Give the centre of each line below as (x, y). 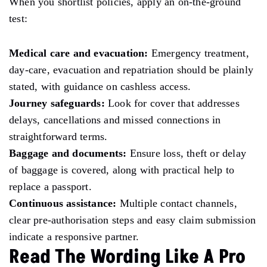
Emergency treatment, (198, 53)
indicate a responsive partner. (74, 236)
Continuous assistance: (63, 203)
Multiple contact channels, (177, 203)
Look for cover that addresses (172, 103)
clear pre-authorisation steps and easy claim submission (133, 220)
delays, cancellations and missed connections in (115, 119)
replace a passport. (50, 186)
